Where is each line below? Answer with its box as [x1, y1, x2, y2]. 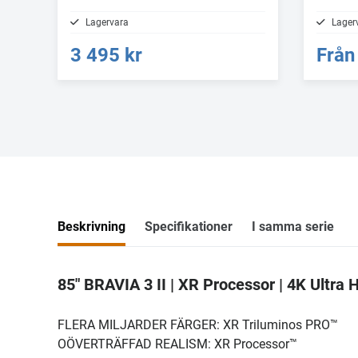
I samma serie [252, 218, 334, 234]
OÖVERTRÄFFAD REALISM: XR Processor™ [58, 336, 297, 352]
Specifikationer [145, 218, 233, 234]
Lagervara [86, 16, 129, 28]
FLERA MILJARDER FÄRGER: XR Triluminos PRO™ [58, 316, 338, 332]
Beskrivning [58, 218, 125, 234]
